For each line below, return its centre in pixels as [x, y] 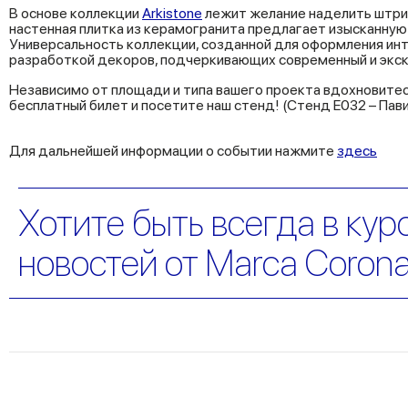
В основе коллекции [76, 13]
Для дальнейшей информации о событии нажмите [173, 150]
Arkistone [172, 13]
